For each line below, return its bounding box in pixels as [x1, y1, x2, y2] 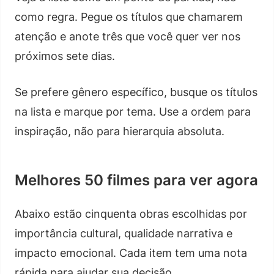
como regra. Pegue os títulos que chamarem [15, 10, 243, 23]
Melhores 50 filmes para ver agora [15, 171, 258, 189]
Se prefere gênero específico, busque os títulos [15, 85, 257, 98]
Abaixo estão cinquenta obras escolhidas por [15, 207, 247, 220]
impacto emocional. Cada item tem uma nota [15, 246, 247, 259]
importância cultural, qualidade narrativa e [15, 226, 232, 240]
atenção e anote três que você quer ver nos [15, 29, 240, 43]
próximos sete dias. [15, 49, 115, 62]
